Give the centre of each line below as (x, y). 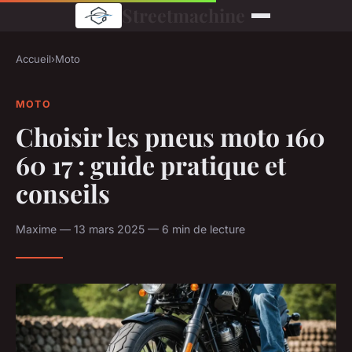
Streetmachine (183, 15)
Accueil (33, 59)
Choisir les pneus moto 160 (170, 136)
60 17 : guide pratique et (151, 164)
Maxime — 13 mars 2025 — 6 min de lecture (130, 229)
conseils (63, 192)
